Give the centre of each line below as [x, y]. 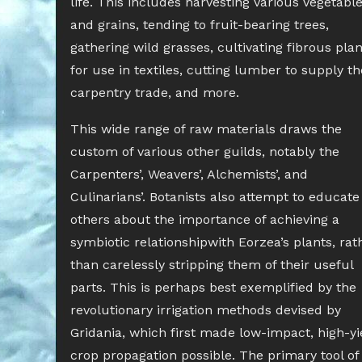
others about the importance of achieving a [205, 219]
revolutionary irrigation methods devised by [206, 310]
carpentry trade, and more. [155, 93]
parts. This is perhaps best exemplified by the [213, 287]
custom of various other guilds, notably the [205, 152]
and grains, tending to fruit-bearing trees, [200, 25]
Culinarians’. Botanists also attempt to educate [215, 197]
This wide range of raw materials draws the [206, 129]
